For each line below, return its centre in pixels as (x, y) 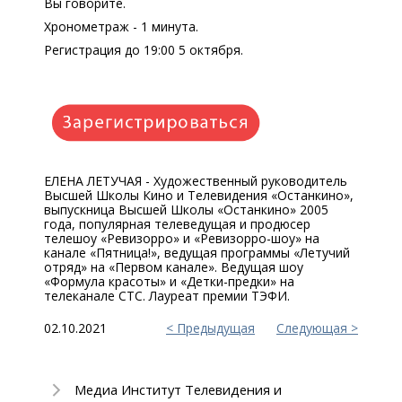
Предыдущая (216, 328)
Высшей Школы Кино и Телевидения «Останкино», (199, 195)
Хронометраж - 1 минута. (121, 26)
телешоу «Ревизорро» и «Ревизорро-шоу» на (182, 238)
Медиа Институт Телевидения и (178, 389)
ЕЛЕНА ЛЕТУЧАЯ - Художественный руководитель (196, 181)
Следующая (312, 328)
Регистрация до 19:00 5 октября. (144, 50)
